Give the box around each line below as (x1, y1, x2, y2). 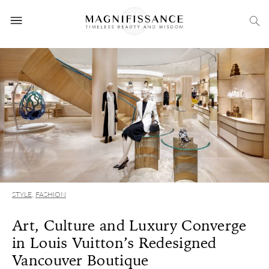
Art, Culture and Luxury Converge (12, 216, 247, 235)
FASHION (35, 190, 66, 199)
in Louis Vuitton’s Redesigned (12, 233, 217, 253)
